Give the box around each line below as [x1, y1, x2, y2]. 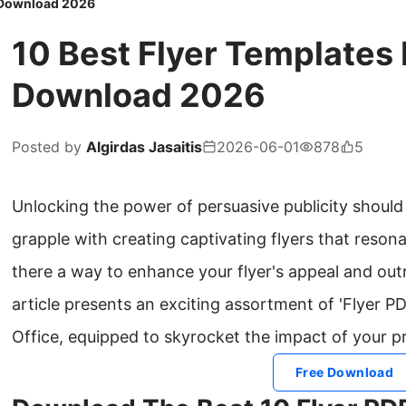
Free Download [295, 364, 394, 381]
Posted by [12, 138, 86, 157]
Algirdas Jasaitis [86, 138, 202, 157]
